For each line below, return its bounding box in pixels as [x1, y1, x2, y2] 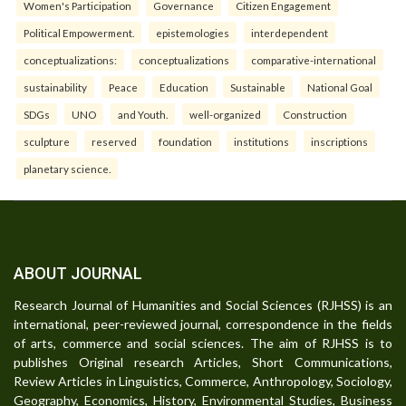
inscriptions [311, 135, 368, 149]
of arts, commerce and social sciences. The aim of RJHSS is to [14, 335, 392, 352]
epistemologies [156, 26, 229, 40]
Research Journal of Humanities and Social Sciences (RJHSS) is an [14, 297, 392, 314]
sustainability [24, 81, 87, 94]
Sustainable [230, 81, 285, 94]
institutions [234, 135, 289, 149]
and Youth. [118, 108, 168, 121]
